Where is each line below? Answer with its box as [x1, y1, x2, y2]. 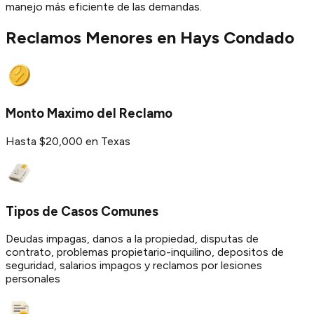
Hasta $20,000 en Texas [6, 134, 130, 148]
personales [6, 272, 60, 286]
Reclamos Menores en [6, 27, 176, 48]
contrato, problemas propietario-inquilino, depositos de [6, 245, 284, 259]
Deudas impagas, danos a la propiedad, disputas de [6, 232, 259, 246]
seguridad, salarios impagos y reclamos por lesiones [6, 259, 262, 273]
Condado [224, 27, 294, 48]
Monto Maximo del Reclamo [6, 105, 172, 122]
